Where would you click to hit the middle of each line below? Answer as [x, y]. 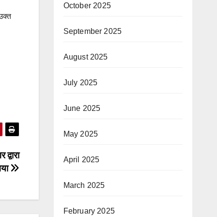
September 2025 [93, 31]
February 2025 [89, 211]
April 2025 [81, 160]
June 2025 [82, 108]
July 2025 [80, 83]
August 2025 [85, 57]
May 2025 [81, 134]
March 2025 [84, 185]
